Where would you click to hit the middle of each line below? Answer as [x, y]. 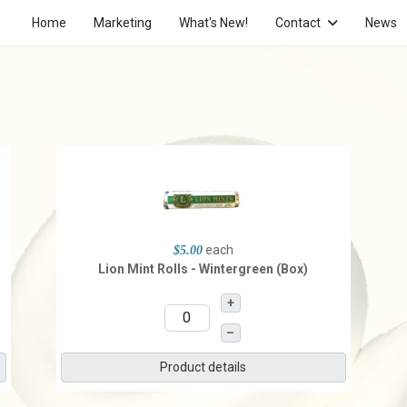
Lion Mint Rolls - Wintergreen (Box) [203, 269]
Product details [203, 367]
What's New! [213, 23]
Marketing [123, 23]
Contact [298, 23]
